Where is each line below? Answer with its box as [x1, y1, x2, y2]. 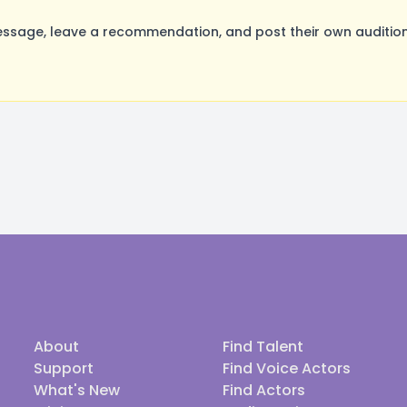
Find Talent [223, 336, 303, 357]
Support [34, 358, 94, 379]
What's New [34, 380, 120, 401]
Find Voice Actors [223, 358, 351, 379]
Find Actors [223, 380, 305, 401]
